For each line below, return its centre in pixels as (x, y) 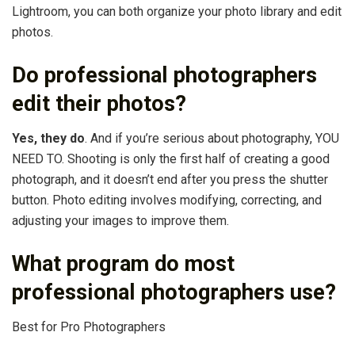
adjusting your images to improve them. (120, 221)
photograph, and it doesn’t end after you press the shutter (170, 180)
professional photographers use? (174, 292)
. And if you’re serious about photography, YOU (212, 139)
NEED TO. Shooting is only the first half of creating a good (171, 159)
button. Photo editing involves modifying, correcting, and (167, 200)
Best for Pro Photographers (89, 327)
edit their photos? (99, 103)
